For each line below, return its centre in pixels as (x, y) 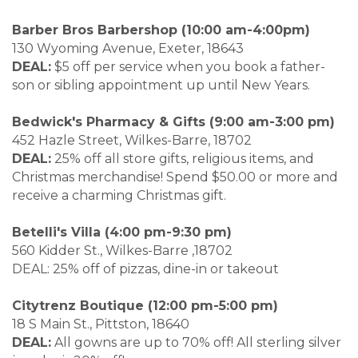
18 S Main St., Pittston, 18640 (145, 324)
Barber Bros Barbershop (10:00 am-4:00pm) (161, 30)
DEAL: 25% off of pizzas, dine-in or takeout (145, 269)
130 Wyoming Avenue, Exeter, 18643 (171, 49)
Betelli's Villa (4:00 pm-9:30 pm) (126, 233)
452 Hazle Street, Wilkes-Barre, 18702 (169, 141)
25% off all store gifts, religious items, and (183, 159)
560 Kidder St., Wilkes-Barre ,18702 (145, 251)
